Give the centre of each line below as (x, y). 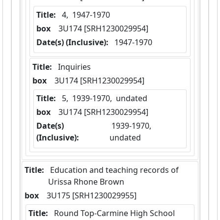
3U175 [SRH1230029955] (92, 196)
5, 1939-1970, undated (105, 98)
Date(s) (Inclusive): (72, 42)
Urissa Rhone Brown (86, 182)
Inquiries (74, 67)
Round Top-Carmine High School (114, 213)
